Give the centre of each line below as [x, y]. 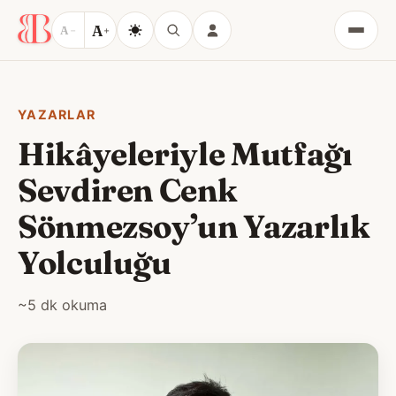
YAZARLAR [57, 114]
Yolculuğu [95, 263]
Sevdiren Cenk [128, 190]
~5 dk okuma [62, 305]
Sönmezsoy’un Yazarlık [194, 226]
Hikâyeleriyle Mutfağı [185, 154]
